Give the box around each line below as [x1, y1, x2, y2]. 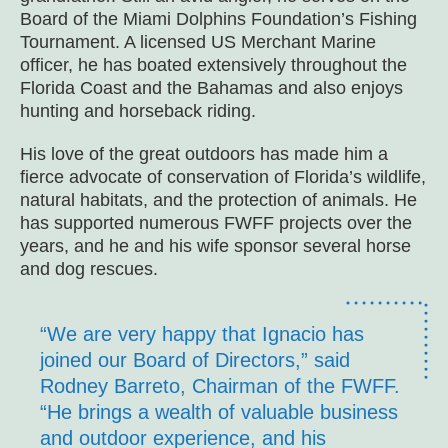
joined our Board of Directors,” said [40, 349, 350, 371]
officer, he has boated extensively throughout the [20, 55, 407, 75]
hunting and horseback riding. [20, 101, 256, 121]
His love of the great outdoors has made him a [20, 144, 388, 164]
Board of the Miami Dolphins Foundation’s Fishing [20, 9, 417, 29]
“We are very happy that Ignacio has [40, 323, 364, 345]
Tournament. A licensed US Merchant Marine [20, 32, 376, 52]
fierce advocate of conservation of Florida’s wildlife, [20, 167, 426, 187]
